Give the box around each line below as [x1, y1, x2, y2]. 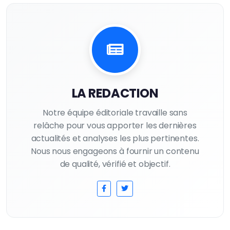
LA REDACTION [71, 85, 159, 102]
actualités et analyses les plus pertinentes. [31, 132, 199, 144]
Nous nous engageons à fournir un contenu [31, 145, 199, 157]
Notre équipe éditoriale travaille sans [43, 107, 187, 119]
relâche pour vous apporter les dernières [33, 120, 197, 131]
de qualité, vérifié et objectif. [60, 158, 170, 170]
